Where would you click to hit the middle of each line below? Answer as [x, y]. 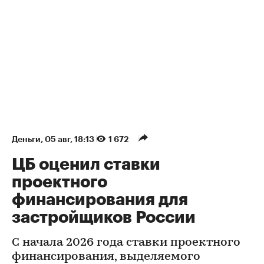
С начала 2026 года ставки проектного [126, 243]
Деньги [26, 139]
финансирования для [100, 200]
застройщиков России [104, 218]
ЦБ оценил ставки [86, 165]
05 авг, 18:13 [70, 139]
